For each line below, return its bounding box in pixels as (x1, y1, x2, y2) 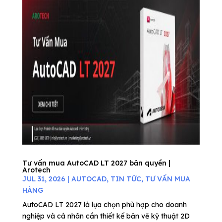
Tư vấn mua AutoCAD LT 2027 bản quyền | (22, 159, 170, 167)
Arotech (22, 166, 51, 174)
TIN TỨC (110, 174, 141, 183)
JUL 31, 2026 (22, 174, 65, 183)
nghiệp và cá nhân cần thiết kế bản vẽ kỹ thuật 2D (22, 212, 190, 221)
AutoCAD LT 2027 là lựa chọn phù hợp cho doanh (22, 200, 187, 209)
